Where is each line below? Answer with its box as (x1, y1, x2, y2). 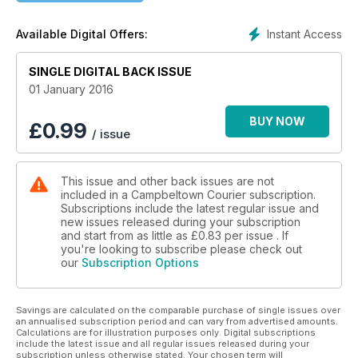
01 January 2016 (29, 82, 113, 96)
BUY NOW (249, 113, 305, 128)
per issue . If (225, 228, 288, 242)
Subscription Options (82, 255, 199, 269)
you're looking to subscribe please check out (61, 241, 302, 256)
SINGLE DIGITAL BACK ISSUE (29, 64, 192, 78)
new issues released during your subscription (61, 214, 300, 229)
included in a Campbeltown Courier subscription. (61, 187, 316, 201)
